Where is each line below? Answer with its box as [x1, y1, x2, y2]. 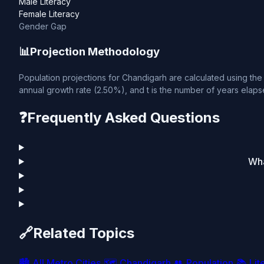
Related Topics [33, 225, 134, 242]
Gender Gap [19, 21, 67, 32]
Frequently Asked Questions [27, 109, 220, 127]
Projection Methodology [30, 44, 160, 58]
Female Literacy [19, 9, 80, 19]
